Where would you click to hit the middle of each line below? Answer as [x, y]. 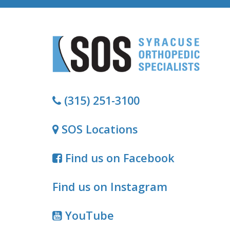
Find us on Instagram [110, 186]
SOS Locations [98, 129]
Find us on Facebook [118, 158]
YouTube [88, 215]
